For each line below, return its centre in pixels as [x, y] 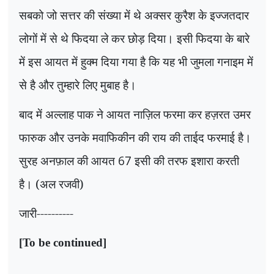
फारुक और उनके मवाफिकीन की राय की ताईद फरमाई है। [135, 138]
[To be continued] [63, 243]
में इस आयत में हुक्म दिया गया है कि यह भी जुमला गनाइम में [136, 62]
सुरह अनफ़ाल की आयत [68, 161]
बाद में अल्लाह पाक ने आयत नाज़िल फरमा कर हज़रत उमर [135, 114]
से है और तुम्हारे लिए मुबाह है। [78, 85]
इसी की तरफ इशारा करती [185, 161]
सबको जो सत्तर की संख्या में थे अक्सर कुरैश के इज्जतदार [134, 15]
